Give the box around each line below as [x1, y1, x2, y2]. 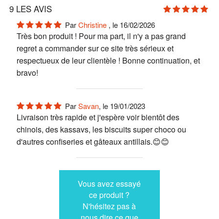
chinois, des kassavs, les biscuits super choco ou [16, 123, 186, 135]
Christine [78, 19, 109, 30]
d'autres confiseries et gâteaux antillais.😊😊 [16, 135, 169, 147]
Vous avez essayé [78, 177, 141, 189]
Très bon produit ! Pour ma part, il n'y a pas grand [16, 30, 186, 42]
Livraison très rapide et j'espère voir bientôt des [16, 111, 179, 123]
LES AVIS [13, 2, 52, 15]
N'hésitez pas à [83, 200, 136, 212]
